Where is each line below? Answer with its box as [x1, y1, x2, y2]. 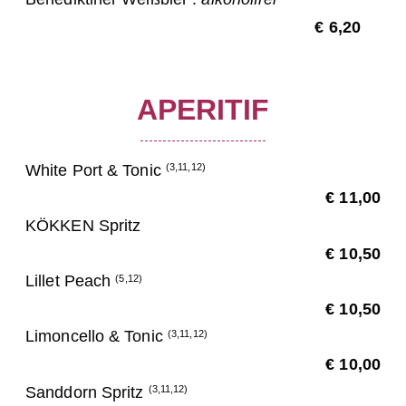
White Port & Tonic [25, 160, 166, 179]
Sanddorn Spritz [25, 382, 149, 401]
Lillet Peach [25, 272, 116, 291]
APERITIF [136, 93, 270, 126]
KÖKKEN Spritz [25, 216, 141, 235]
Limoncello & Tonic [25, 327, 168, 346]
